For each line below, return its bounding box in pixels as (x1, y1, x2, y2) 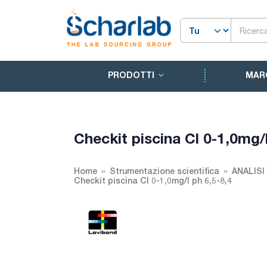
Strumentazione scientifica (110, 166, 219, 176)
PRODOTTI (107, 70, 154, 80)
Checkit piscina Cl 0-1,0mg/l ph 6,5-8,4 (74, 175, 232, 185)
